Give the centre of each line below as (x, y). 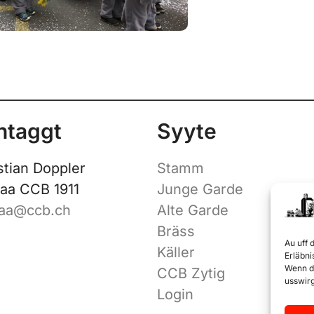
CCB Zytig (191, 274)
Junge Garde (200, 190)
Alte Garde (193, 211)
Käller (176, 253)
